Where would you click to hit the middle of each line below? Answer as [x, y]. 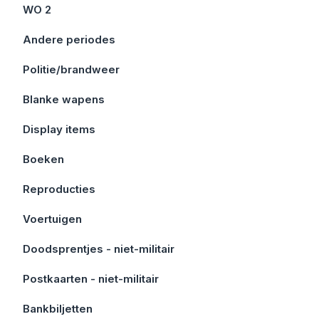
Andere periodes [69, 40]
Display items [59, 129]
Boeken [43, 159]
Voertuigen [52, 219]
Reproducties [59, 189]
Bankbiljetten [58, 309]
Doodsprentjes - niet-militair [99, 249]
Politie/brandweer [71, 69]
